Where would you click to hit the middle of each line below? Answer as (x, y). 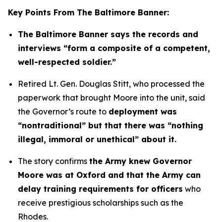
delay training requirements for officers (100, 189)
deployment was (143, 111)
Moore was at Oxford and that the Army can (109, 175)
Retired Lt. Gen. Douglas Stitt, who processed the (111, 84)
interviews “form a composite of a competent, (114, 48)
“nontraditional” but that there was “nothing (111, 125)
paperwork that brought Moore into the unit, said (111, 98)
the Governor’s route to (63, 111)
